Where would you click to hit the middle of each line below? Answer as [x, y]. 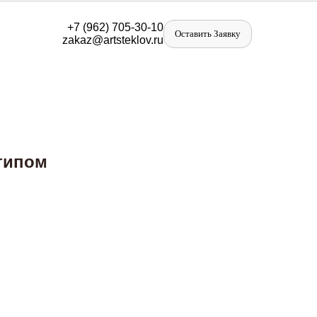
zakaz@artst [93, 40]
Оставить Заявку [208, 33]
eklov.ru [144, 40]
